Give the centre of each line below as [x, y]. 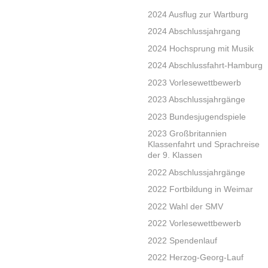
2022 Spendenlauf [182, 240]
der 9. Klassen [175, 155]
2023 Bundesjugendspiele [197, 116]
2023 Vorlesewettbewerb [194, 82]
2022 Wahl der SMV [185, 206]
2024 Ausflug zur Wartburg [198, 14]
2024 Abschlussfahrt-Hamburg [205, 66]
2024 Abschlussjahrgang [194, 31]
